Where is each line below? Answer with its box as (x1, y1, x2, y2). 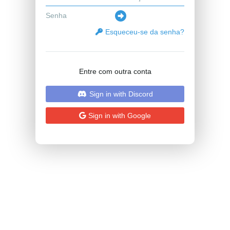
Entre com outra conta (79, 67, 151, 75)
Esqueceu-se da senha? (105, 28, 184, 36)
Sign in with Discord (89, 90, 153, 98)
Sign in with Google (88, 111, 151, 120)
